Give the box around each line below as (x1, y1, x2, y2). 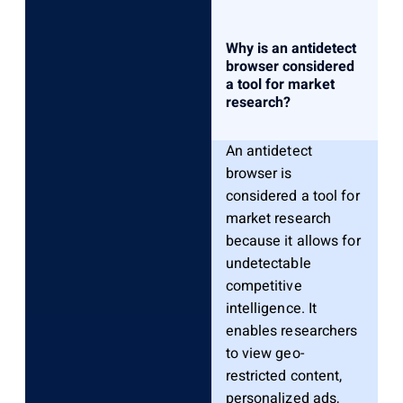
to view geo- (225, 342, 304, 364)
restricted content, (225, 364, 343, 387)
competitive (225, 274, 302, 297)
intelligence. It (225, 297, 318, 319)
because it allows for (225, 229, 361, 252)
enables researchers (225, 319, 358, 342)
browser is (225, 162, 292, 184)
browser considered (225, 55, 354, 77)
